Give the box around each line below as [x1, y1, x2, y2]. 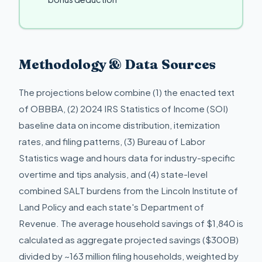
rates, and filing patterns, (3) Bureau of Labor [19, 136, 205, 147]
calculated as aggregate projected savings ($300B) [19, 234, 239, 246]
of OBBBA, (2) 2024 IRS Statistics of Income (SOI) [19, 103, 228, 115]
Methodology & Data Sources [19, 56, 216, 73]
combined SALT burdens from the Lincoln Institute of [19, 185, 238, 196]
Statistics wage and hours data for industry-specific [19, 152, 235, 164]
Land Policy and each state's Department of [19, 201, 204, 213]
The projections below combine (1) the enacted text [19, 87, 235, 98]
